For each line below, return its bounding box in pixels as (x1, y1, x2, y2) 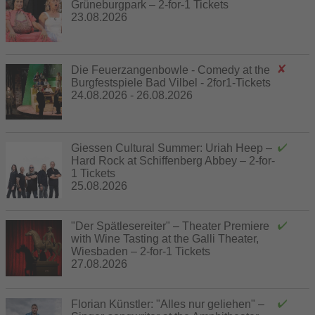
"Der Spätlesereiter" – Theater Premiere (71, 219, 269, 232)
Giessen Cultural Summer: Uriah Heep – (71, 141, 272, 154)
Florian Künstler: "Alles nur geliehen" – (71, 297, 264, 310)
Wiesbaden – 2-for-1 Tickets (71, 245, 210, 257)
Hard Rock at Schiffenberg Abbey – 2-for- (71, 154, 275, 167)
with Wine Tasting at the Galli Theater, (71, 232, 259, 245)
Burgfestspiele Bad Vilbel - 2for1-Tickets (71, 76, 271, 89)
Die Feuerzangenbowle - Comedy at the (71, 63, 270, 76)
